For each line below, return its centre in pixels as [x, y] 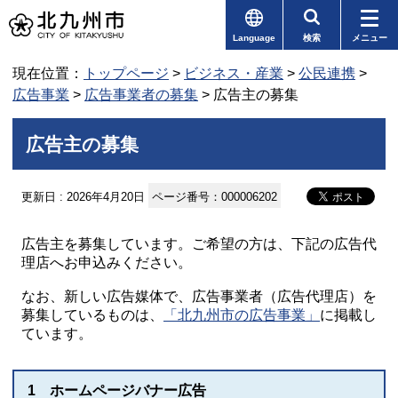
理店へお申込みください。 [108, 263]
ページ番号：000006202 [215, 197]
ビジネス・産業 [234, 73]
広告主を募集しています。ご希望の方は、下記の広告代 [199, 244]
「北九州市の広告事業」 [242, 315]
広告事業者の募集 [141, 95]
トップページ [126, 73]
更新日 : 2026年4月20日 [83, 197]
